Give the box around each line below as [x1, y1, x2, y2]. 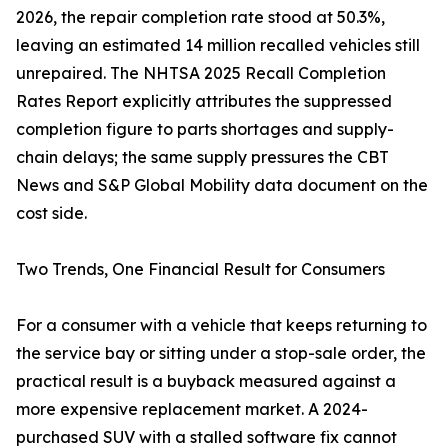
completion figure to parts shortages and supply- [16, 119, 394, 140]
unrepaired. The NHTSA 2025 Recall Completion [16, 63, 386, 84]
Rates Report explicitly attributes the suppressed [16, 91, 392, 112]
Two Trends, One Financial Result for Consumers [16, 259, 385, 280]
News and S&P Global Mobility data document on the [16, 175, 428, 196]
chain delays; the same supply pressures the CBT [16, 147, 389, 168]
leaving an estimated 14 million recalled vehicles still [16, 35, 420, 56]
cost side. [16, 203, 87, 224]
